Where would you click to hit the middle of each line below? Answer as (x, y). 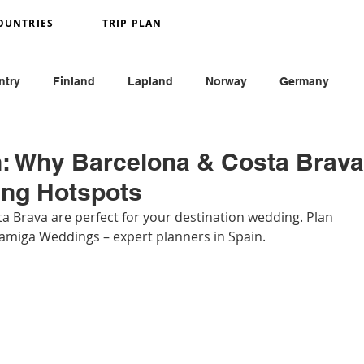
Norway (226, 81)
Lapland (150, 81)
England (204, 146)
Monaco (126, 146)
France (52, 146)
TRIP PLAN (132, 23)
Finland (74, 81)
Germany (304, 81)
